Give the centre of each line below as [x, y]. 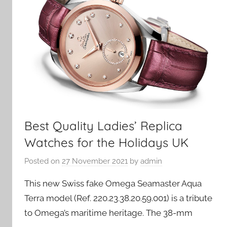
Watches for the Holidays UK [106, 142]
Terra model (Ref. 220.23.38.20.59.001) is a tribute [118, 198]
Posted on [43, 161]
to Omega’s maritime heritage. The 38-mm [108, 213]
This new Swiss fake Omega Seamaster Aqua [113, 184]
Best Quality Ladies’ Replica [103, 125]
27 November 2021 [95, 161]
